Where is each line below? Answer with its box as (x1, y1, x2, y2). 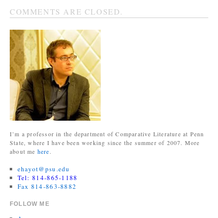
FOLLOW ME (10, 200, 50, 208)
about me (10, 147, 37, 156)
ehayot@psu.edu (17, 164, 70, 174)
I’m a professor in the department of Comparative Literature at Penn (10, 130, 204, 138)
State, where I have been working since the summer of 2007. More (10, 139, 200, 147)
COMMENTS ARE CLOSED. (10, 6, 123, 17)
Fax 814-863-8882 (17, 182, 77, 191)
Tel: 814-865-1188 (17, 173, 78, 182)
